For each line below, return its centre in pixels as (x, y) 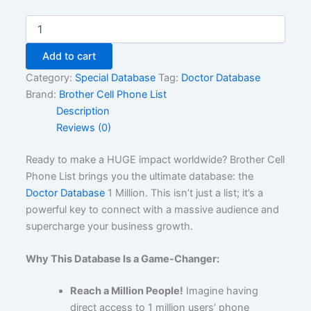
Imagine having (220, 291)
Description (83, 111)
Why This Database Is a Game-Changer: (123, 259)
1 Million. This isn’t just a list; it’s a (184, 193)
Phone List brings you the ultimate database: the (140, 176)
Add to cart (69, 56)
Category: (51, 77)
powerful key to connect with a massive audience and (153, 209)
